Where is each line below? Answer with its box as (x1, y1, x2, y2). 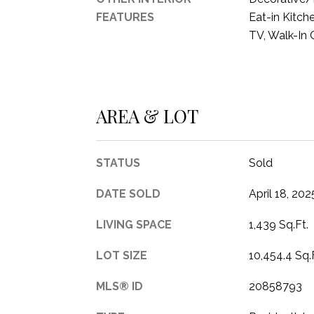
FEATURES (96, 11, 154, 24)
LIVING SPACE (96, 217, 172, 231)
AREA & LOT (96, 103, 198, 128)
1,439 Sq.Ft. (248, 217, 308, 231)
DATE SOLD (96, 186, 161, 200)
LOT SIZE (96, 248, 147, 262)
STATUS (96, 156, 140, 170)
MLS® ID (96, 279, 143, 293)
